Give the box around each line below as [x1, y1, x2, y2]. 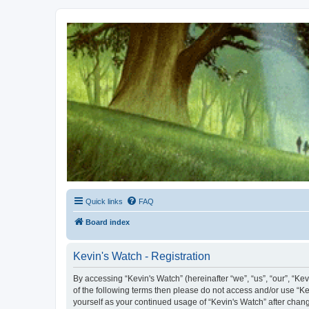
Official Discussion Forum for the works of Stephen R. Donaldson [70, 50, 288, 58]
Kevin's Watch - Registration [73, 250, 210, 263]
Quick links [86, 197, 123, 206]
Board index [86, 218, 130, 227]
